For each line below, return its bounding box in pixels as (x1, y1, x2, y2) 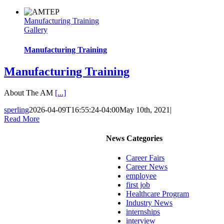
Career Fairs (126, 153, 164, 162)
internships (126, 207, 160, 216)
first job (126, 180, 150, 189)
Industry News (126, 198, 172, 207)
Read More (4, 114, 39, 123)
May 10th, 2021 (119, 105, 170, 114)
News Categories (106, 134, 162, 143)
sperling (4, 105, 29, 114)
